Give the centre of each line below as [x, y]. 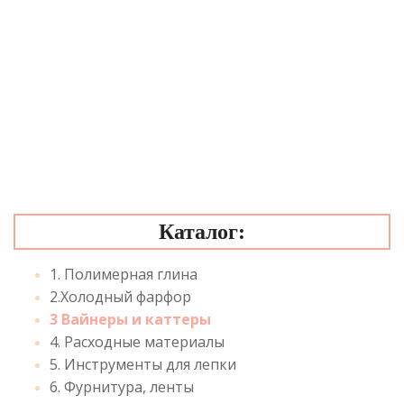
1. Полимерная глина [124, 274]
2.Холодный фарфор [120, 297]
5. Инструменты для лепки [143, 364]
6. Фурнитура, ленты [122, 387]
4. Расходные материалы [137, 342]
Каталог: [202, 232]
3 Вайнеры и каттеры [130, 319]
